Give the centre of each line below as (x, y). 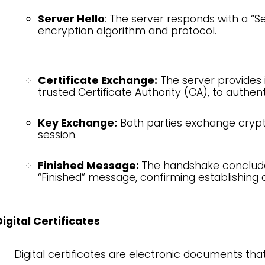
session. (57, 135)
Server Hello (71, 19)
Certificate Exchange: (98, 80)
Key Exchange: (77, 123)
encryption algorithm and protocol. (127, 31)
